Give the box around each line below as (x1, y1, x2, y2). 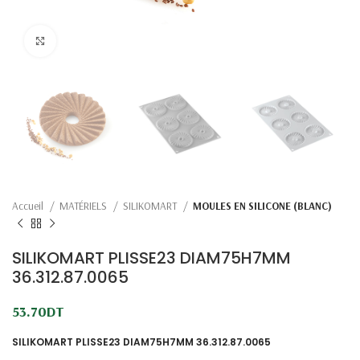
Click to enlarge (56, 35, 131, 47)
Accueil (12, 199, 46, 213)
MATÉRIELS (59, 199, 109, 213)
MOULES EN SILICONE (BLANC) (193, 199, 332, 213)
